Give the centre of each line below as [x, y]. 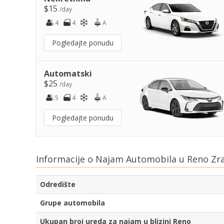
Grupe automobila [72, 203]
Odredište [58, 184]
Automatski [68, 73]
